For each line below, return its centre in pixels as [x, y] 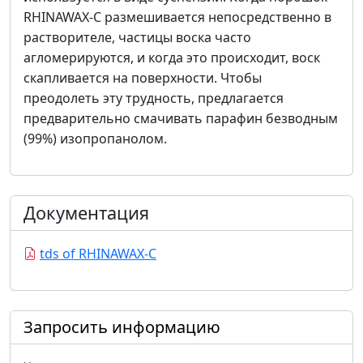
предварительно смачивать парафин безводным [181, 119]
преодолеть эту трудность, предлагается [154, 98]
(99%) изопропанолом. [95, 139]
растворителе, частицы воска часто [137, 38]
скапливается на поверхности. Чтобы [143, 78]
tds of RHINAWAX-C [98, 254]
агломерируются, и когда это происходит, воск [172, 58]
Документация [86, 213]
